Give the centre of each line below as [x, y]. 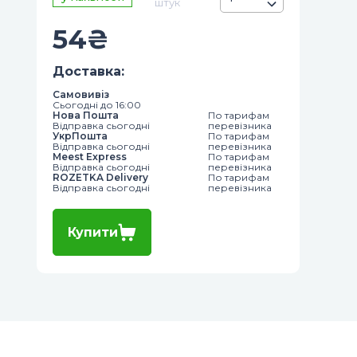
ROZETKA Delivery [100, 177]
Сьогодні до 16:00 [97, 105]
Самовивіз [81, 94]
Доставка [87, 71]
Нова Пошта [86, 115]
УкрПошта [80, 136]
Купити [93, 232]
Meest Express [90, 157]
